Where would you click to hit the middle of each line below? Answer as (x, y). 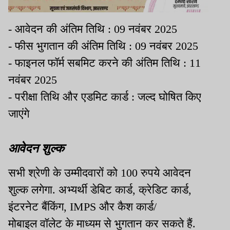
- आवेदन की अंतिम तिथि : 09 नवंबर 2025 (93, 29)
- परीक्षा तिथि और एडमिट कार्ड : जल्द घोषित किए (105, 97)
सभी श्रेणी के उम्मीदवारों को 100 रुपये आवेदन (100, 172)
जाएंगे (19, 113)
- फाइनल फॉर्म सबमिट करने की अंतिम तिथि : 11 (104, 63)
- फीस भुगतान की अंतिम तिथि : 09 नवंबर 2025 (103, 46)
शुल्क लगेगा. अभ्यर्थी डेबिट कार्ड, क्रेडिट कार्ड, (100, 189)
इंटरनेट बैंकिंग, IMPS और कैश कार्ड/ (82, 206)
